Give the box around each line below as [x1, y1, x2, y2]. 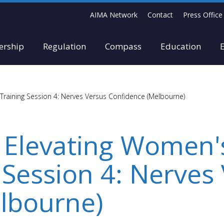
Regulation [43, 40, 86, 52]
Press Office [183, 10, 222, 19]
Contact [147, 10, 173, 19]
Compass [105, 40, 141, 52]
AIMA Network [90, 10, 137, 19]
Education [160, 40, 201, 52]
